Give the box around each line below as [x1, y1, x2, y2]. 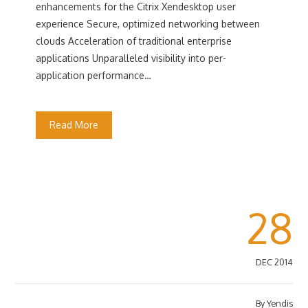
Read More [49, 119, 99, 131]
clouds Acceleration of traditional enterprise [36, 35, 232, 47]
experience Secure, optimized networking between [36, 18, 261, 30]
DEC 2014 [255, 256, 293, 267]
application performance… [36, 69, 152, 81]
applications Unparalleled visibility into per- [36, 52, 227, 64]
